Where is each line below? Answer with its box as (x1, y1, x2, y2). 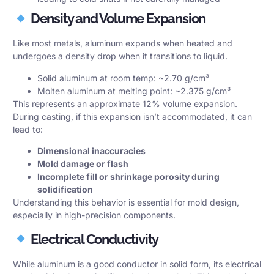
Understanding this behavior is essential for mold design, (13, 197, 239, 208)
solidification (37, 184, 93, 195)
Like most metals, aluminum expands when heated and (13, 38, 232, 49)
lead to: (13, 124, 43, 135)
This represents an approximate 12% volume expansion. (13, 98, 237, 109)
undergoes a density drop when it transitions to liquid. (13, 51, 228, 62)
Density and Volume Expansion (28, 10, 206, 27)
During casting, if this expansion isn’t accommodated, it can (13, 111, 252, 122)
